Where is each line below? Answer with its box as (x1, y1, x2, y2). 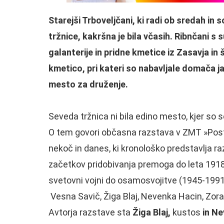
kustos (170, 207, 202, 217)
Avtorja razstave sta (48, 207, 132, 217)
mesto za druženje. (48, 79, 128, 89)
